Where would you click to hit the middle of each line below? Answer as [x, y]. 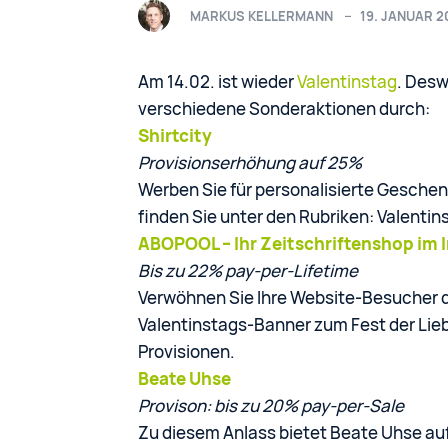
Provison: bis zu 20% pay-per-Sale [271, 406]
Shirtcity [175, 136]
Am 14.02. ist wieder [217, 82]
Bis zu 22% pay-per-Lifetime [248, 271]
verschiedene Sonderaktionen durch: [284, 109]
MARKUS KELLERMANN [261, 15]
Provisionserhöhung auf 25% [250, 163]
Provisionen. [186, 352]
